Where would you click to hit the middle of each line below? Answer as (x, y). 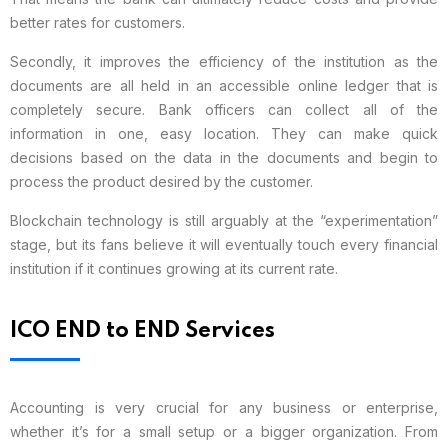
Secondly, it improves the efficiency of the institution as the (224, 62)
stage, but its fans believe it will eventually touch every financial (224, 245)
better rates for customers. (97, 23)
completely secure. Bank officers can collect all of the (224, 110)
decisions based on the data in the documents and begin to (224, 158)
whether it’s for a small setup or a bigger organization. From (224, 432)
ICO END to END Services (142, 331)
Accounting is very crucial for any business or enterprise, (224, 408)
